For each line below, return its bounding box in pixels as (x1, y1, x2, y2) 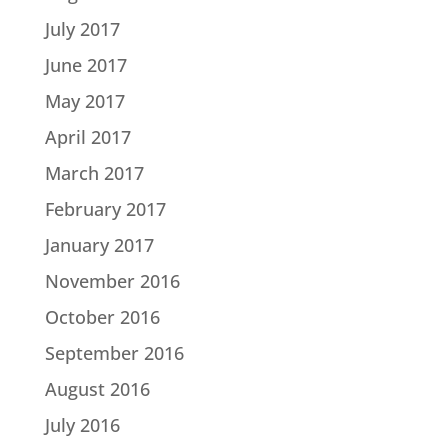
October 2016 (44, 305, 160, 330)
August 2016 (44, 377, 150, 402)
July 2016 (44, 413, 120, 438)
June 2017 (44, 53, 127, 78)
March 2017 (44, 161, 144, 186)
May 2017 (44, 89, 125, 114)
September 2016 (44, 341, 184, 366)
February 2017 (44, 197, 166, 222)
